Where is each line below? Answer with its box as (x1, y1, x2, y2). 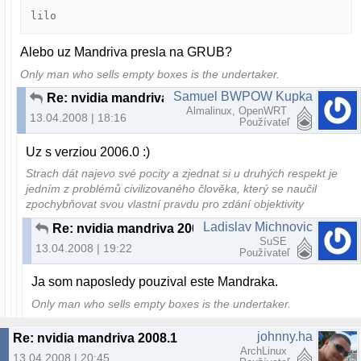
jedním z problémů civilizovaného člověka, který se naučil (26, 183, 317, 196)
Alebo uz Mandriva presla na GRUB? (20, 44, 233, 59)
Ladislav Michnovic (203, 220, 313, 234)
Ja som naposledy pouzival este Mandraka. (31, 275, 279, 289)
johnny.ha (257, 329, 313, 343)
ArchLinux (240, 344, 290, 357)
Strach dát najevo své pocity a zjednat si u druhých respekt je (26, 168, 338, 180)
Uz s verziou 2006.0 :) (26, 144, 151, 159)
